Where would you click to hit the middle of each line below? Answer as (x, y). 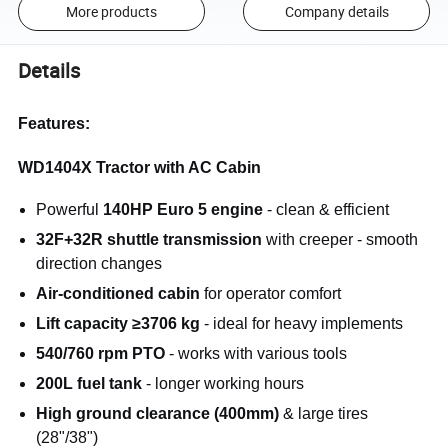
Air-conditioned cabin (118, 294)
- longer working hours (225, 384)
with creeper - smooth (342, 240)
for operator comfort (273, 294)
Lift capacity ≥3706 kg (118, 324)
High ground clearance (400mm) (158, 414)
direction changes (99, 264)
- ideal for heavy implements (304, 324)
